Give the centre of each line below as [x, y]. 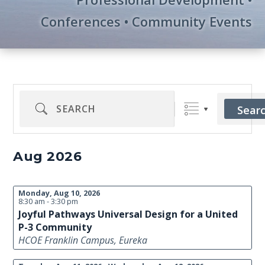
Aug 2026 [48, 156]
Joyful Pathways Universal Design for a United [128, 214]
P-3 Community [55, 227]
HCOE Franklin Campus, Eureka [83, 240]
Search [41, 102]
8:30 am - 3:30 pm [49, 201]
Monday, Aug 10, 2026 [59, 193]
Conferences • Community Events [146, 21]
